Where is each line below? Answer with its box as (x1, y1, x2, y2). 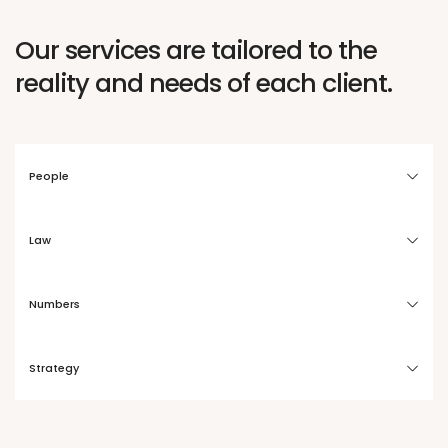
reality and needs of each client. (15, 65, 392, 102)
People (28, 168, 69, 185)
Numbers (28, 296, 80, 313)
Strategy (28, 360, 79, 377)
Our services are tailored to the (15, 32, 377, 69)
